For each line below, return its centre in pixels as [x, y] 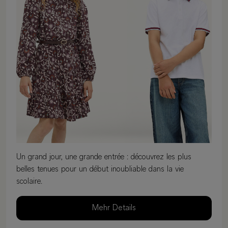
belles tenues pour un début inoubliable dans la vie [100, 170]
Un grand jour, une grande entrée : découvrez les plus [104, 158]
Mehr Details [114, 208]
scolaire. [29, 182]
